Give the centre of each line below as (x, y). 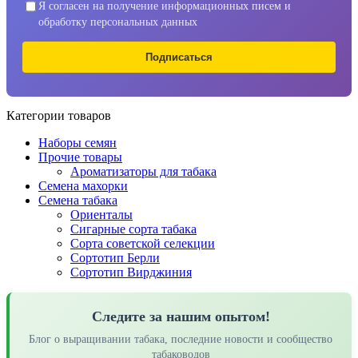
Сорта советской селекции (143, 243)
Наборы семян (78, 142)
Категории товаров (59, 115)
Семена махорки (83, 185)
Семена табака (78, 200)
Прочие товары (80, 157)
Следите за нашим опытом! (181, 316)
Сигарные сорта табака (133, 229)
